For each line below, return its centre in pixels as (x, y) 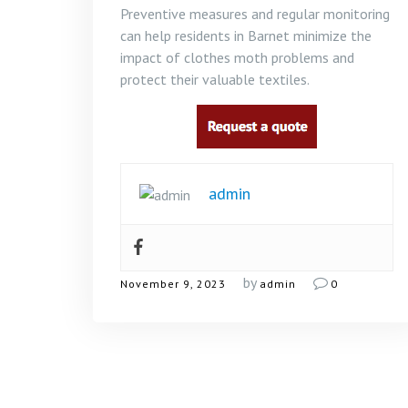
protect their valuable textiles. (215, 79)
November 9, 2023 (173, 284)
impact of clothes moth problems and (237, 57)
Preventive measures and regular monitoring (255, 14)
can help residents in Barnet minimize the (246, 36)
